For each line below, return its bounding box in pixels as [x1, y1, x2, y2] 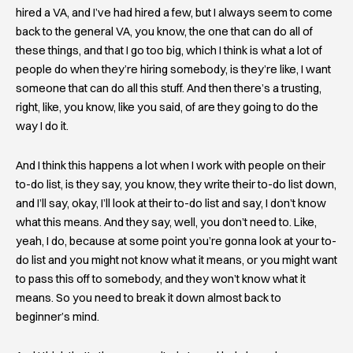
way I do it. [16, 119, 69, 134]
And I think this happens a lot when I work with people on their [16, 158, 325, 173]
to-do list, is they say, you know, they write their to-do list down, [16, 177, 336, 191]
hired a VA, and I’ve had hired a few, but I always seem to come [16, 6, 333, 20]
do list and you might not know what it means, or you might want [16, 253, 337, 267]
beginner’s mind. [16, 310, 99, 324]
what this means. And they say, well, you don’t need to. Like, [16, 215, 317, 229]
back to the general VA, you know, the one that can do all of [16, 24, 313, 39]
